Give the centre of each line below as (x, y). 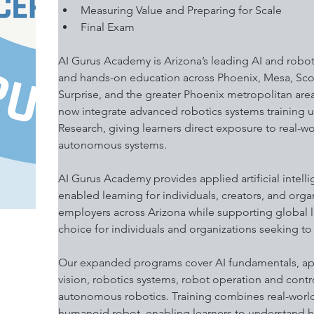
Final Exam (109, 27)
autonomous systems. (113, 145)
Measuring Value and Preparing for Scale (183, 10)
